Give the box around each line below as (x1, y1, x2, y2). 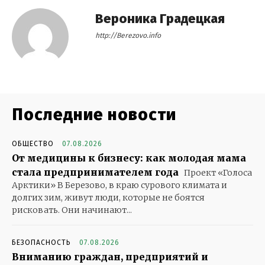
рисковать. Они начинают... (12, 205, 132, 216)
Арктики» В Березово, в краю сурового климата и (12, 180, 227, 191)
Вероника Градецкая (95, 11, 225, 27)
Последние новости (12, 105, 176, 125)
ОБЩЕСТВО (12, 140, 54, 148)
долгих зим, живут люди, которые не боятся (12, 192, 205, 203)
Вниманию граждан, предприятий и (12, 251, 208, 263)
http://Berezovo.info (95, 31, 161, 40)
